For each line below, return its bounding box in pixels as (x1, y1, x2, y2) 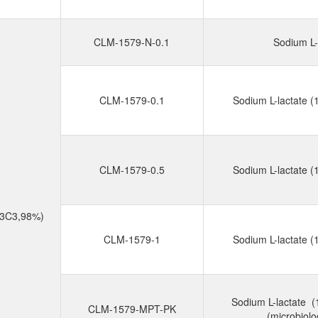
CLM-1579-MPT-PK (87, 302, 176, 316)
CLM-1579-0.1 (99, 93, 165, 107)
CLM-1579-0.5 (99, 163, 165, 177)
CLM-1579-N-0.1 (94, 35, 170, 49)
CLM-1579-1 (103, 232, 160, 246)
